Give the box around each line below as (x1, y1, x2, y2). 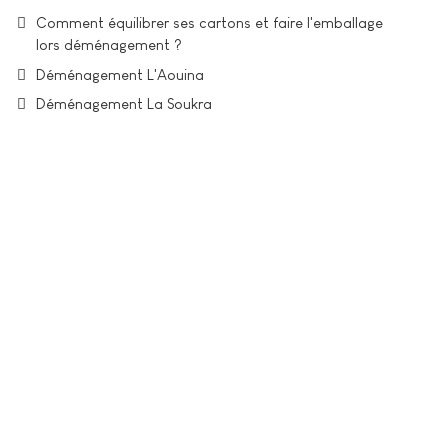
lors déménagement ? (36, 36, 182, 53)
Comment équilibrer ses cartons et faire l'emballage (36, 14, 383, 31)
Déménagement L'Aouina (36, 65, 204, 83)
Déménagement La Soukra (36, 95, 212, 112)
